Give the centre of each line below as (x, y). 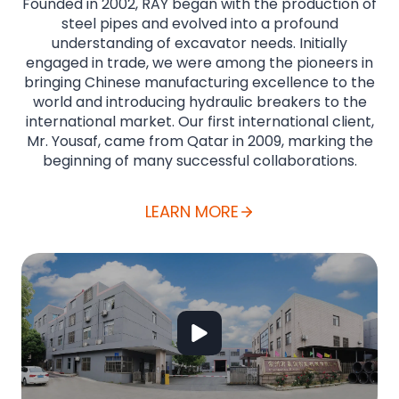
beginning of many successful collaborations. (199, 161)
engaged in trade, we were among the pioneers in (199, 63)
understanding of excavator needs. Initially (199, 44)
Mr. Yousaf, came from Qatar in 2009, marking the (199, 142)
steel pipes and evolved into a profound (199, 24)
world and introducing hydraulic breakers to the (199, 102)
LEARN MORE (191, 212)
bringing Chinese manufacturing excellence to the (199, 83)
